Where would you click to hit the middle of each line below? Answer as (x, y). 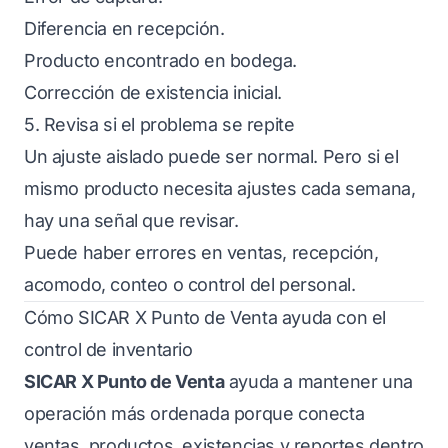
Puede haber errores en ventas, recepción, (201, 252)
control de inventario (108, 349)
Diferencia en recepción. (124, 28)
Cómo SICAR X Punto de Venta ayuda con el (205, 317)
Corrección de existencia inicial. (153, 92)
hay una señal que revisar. (131, 220)
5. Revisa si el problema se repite (159, 124)
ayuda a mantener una (318, 381)
